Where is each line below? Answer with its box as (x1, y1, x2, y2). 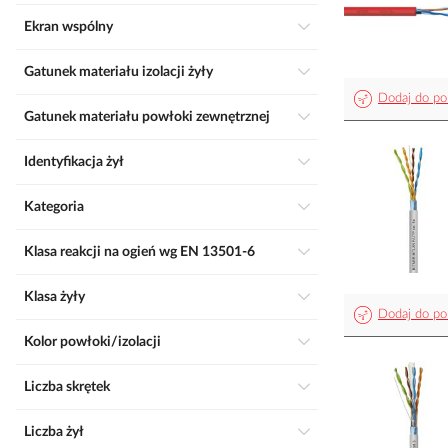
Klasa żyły (34, 290, 85, 304)
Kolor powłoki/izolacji (33, 335, 161, 349)
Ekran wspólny (32, 20, 113, 34)
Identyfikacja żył (28, 155, 124, 169)
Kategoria (34, 200, 84, 214)
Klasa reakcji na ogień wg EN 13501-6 (34, 245, 255, 259)
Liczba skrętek (31, 380, 110, 394)
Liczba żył (31, 425, 84, 439)
